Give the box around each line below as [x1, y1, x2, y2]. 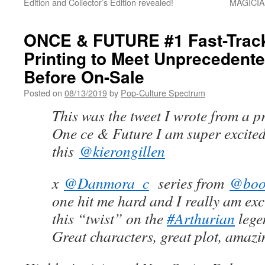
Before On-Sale [24, 64, 144, 89]
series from [154, 173, 230, 193]
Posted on [24, 86, 62, 99]
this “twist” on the [52, 208, 167, 228]
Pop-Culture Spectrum [121, 86, 205, 99]
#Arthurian [167, 208, 235, 228]
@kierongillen [79, 141, 165, 161]
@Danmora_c [64, 173, 149, 193]
